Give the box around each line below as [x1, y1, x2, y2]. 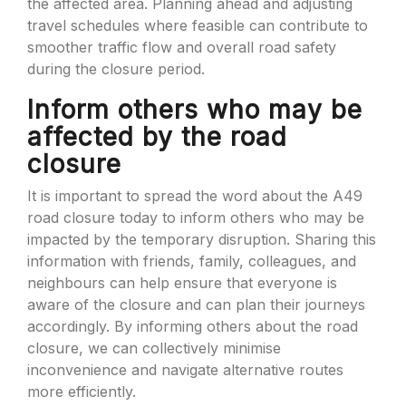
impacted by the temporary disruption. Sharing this [27, 230, 376, 248]
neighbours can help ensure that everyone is [27, 274, 337, 292]
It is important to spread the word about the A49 [27, 187, 362, 205]
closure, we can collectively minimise [27, 339, 281, 357]
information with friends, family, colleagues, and [27, 252, 356, 270]
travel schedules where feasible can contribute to [27, 16, 368, 34]
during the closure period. [27, 60, 205, 78]
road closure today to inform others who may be [27, 208, 364, 227]
